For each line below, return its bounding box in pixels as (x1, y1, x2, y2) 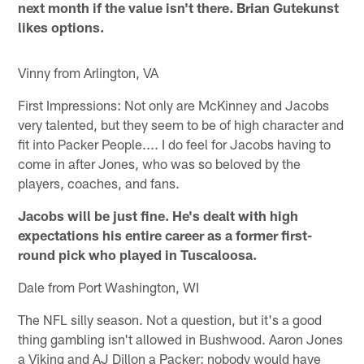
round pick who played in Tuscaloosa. (18, 245, 258, 262)
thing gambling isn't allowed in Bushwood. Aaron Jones (18, 330, 344, 347)
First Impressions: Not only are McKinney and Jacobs (18, 96, 330, 113)
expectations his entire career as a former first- (18, 226, 313, 243)
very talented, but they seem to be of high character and (18, 115, 344, 132)
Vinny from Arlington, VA (18, 63, 159, 80)
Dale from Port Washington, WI (18, 278, 200, 295)
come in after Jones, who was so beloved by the (18, 154, 301, 171)
